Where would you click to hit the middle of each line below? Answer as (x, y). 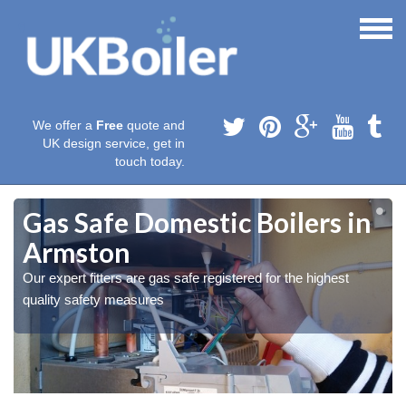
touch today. (150, 162)
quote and (154, 126)
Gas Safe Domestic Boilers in (197, 222)
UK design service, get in (114, 144)
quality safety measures (93, 300)
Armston (77, 252)
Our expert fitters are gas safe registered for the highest (186, 278)
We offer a (64, 126)
